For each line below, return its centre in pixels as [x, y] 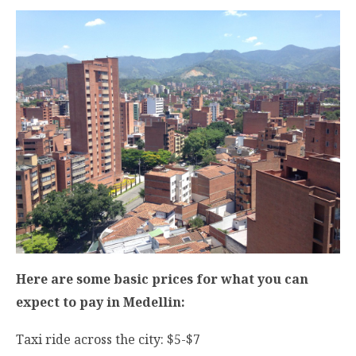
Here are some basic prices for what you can [162, 279]
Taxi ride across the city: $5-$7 [108, 340]
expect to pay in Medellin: [101, 302]
